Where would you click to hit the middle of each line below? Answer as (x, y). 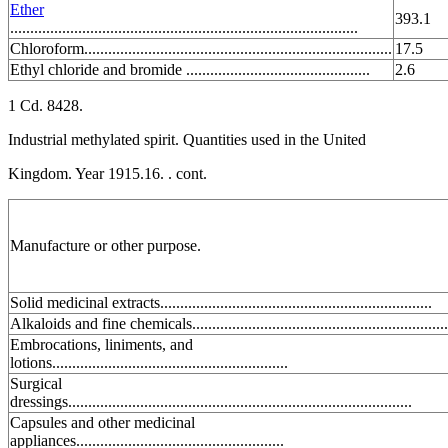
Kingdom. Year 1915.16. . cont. (107, 173)
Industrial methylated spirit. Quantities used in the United (187, 139)
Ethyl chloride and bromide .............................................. (190, 69)
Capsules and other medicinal (102, 422)
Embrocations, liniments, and (101, 344)
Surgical (36, 383)
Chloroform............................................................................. (201, 48)
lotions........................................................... (149, 362)
